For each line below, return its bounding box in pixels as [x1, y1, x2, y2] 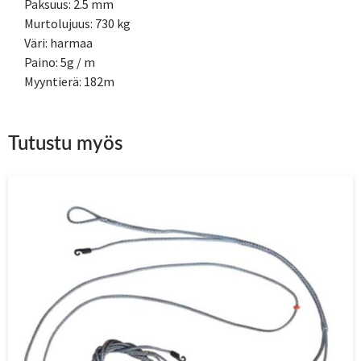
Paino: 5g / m [24, 54, 95, 71]
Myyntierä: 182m [24, 73, 114, 90]
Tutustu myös [8, 135, 122, 155]
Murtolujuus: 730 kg [24, 15, 131, 32]
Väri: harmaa [24, 35, 93, 52]
